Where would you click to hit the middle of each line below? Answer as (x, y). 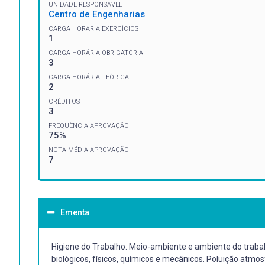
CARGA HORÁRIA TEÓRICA (89, 77)
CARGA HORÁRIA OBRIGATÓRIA (96, 53)
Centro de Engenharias (97, 14)
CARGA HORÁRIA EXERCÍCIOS (93, 28)
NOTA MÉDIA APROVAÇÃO (89, 150)
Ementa (75, 212)
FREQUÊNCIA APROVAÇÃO (89, 125)
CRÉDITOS (64, 101)
